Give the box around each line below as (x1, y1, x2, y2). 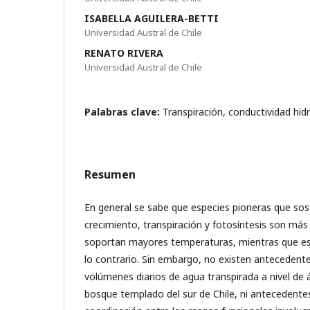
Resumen (84, 167, 136, 182)
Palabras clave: (84, 105, 163, 118)
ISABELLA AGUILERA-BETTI (84, 12, 219, 25)
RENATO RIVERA (84, 46, 163, 60)
